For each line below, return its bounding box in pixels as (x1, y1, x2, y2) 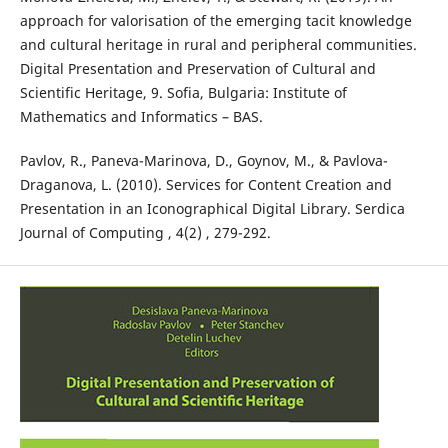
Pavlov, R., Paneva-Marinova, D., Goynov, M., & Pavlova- (19, 151, 388, 171)
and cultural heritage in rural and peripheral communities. (19, 35, 417, 55)
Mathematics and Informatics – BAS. (19, 107, 263, 127)
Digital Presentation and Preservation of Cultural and (19, 59, 376, 79)
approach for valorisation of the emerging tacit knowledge (19, 11, 412, 31)
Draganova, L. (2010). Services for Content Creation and (19, 175, 392, 195)
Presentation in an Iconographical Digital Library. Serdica (19, 199, 405, 219)
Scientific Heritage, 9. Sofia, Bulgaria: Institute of (19, 83, 347, 103)
